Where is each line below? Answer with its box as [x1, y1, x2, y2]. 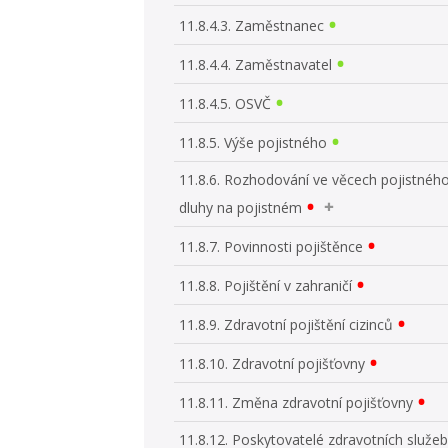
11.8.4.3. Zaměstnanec [179, 15, 325, 35]
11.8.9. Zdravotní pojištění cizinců [179, 314, 394, 334]
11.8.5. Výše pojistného [179, 132, 328, 152]
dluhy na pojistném [179, 197, 303, 217]
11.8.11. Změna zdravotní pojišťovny [179, 392, 414, 412]
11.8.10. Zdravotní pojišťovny [179, 353, 366, 373]
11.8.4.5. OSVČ [179, 93, 272, 113]
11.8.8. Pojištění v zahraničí [179, 275, 353, 295]
